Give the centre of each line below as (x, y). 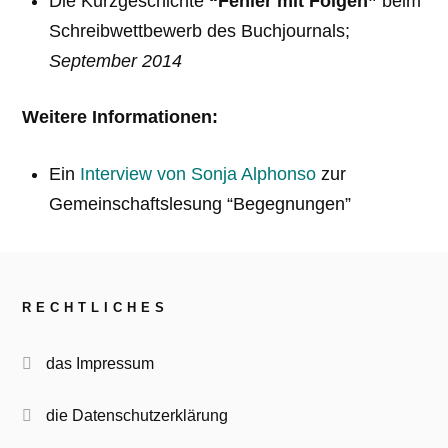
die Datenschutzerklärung (137, 414)
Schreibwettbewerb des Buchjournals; (199, 30)
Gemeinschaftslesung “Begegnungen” (199, 203)
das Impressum (100, 362)
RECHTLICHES (96, 307)
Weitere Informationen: (120, 117)
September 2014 (115, 60)
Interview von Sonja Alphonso (197, 173)
